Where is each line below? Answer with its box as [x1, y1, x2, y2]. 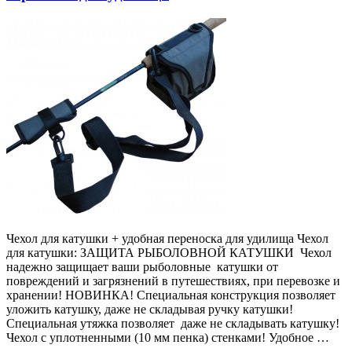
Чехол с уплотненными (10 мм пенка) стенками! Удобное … [6, 331, 329, 345]
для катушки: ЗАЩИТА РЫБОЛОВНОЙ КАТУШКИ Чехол [6, 246, 332, 260]
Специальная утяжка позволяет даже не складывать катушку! [6, 317, 343, 331]
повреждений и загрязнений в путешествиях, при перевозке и [6, 274, 340, 288]
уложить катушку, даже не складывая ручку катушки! [6, 302, 296, 317]
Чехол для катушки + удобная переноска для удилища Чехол [6, 232, 328, 246]
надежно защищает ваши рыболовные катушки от [6, 260, 278, 274]
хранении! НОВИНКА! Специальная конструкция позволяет [6, 288, 335, 302]
